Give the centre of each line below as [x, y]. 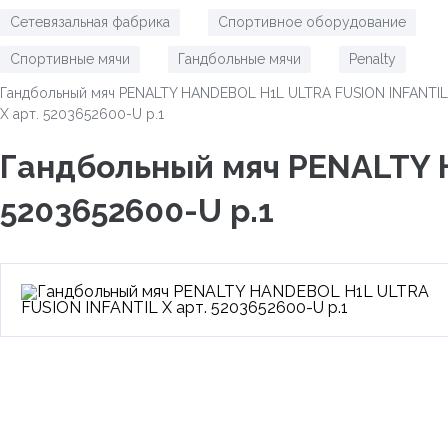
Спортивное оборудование [312, 22]
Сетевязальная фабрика [90, 22]
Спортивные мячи [70, 59]
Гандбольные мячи [239, 59]
